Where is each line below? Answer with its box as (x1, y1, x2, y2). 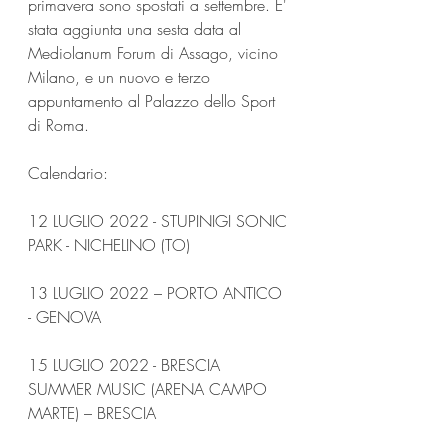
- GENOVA (28, 305, 101, 328)
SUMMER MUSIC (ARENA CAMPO (28, 377, 272, 400)
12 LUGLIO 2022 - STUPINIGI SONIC (28, 209, 292, 232)
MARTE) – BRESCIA (28, 401, 156, 424)
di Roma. (28, 113, 89, 136)
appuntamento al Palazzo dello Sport (28, 89, 280, 112)
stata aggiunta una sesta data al (28, 17, 246, 40)
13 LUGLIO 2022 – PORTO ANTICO (28, 281, 287, 304)
